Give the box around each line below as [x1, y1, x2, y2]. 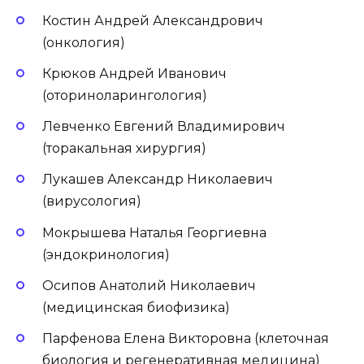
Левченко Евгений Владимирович [42, 119, 285, 135]
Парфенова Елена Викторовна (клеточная [42, 331, 329, 347]
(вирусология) [42, 193, 141, 210]
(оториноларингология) [42, 88, 207, 104]
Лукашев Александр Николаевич [42, 171, 273, 188]
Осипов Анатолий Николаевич [42, 277, 256, 293]
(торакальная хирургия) [42, 141, 206, 157]
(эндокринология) [42, 246, 170, 262]
